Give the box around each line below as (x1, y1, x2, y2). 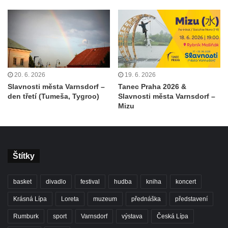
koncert (176, 178, 196, 185)
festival (80, 178, 100, 185)
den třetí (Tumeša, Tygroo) (8, 92, 99, 100)
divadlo (46, 178, 66, 185)
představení (175, 195, 208, 203)
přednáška (131, 195, 161, 203)
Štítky (13, 151, 35, 160)
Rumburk (13, 212, 39, 220)
